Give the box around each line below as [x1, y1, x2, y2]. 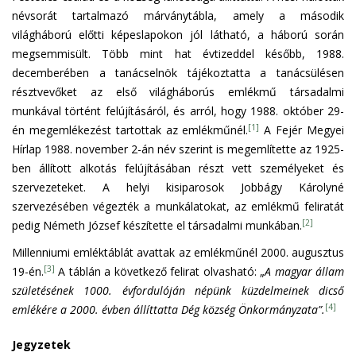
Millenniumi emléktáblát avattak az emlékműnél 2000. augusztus [12, 244, 344, 260]
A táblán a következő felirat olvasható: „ [55, 263, 265, 279]
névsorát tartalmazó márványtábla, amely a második [12, 7, 344, 23]
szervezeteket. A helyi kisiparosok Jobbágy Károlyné [12, 179, 344, 195]
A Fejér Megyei [259, 122, 345, 137]
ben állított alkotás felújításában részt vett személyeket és [12, 160, 344, 176]
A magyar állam [265, 263, 345, 279]
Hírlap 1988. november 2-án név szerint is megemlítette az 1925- [12, 141, 344, 157]
